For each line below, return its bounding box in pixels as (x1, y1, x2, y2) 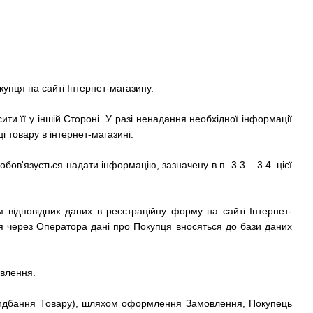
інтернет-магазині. (50, 128, 133, 140)
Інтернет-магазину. (67, 82, 154, 94)
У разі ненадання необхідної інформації (105, 112, 293, 124)
